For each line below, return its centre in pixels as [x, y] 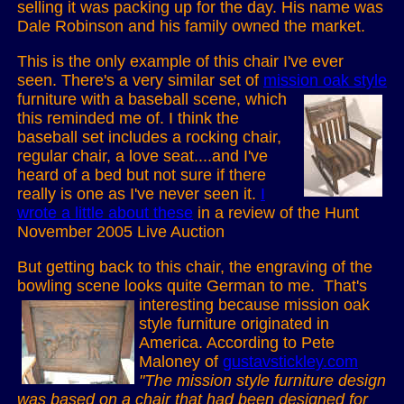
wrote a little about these [105, 213]
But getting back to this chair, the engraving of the [195, 267]
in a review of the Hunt [276, 213]
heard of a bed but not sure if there [142, 175]
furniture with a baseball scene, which [152, 99]
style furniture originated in [234, 324]
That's [345, 286]
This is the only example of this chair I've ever [180, 61]
